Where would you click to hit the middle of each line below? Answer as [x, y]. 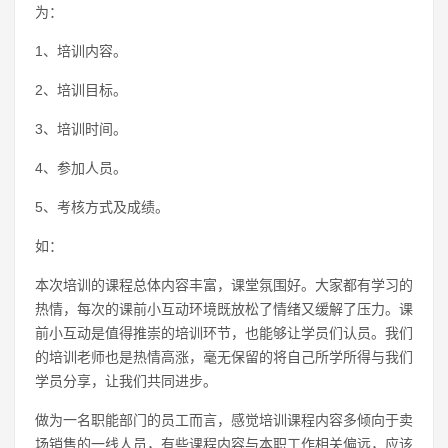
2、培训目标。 [81, 90]
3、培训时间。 [81, 129]
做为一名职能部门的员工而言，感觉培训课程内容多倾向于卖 [224, 420]
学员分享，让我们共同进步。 [126, 381]
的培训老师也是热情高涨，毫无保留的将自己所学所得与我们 [224, 357]
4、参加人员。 [81, 168]
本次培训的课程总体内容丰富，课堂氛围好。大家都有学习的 [224, 285]
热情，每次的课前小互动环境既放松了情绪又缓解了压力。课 [224, 309]
